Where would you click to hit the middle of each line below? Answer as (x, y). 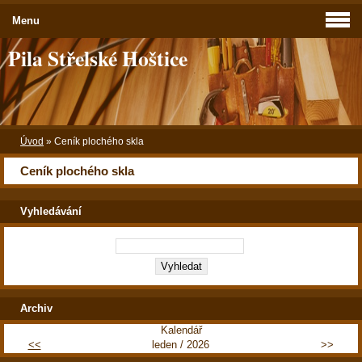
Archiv (36, 308)
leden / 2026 (181, 344)
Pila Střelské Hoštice (98, 58)
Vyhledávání (51, 212)
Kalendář (181, 330)
